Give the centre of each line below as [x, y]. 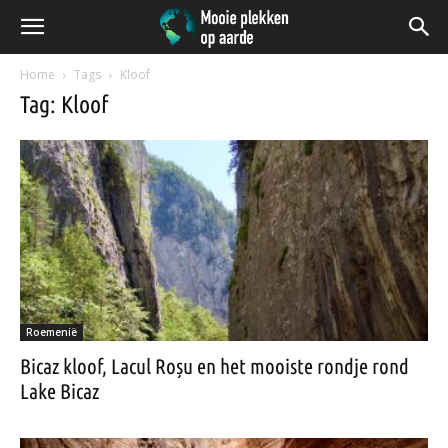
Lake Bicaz [59, 391]
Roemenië [51, 332]
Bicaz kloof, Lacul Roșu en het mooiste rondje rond [214, 366]
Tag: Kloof [64, 104]
